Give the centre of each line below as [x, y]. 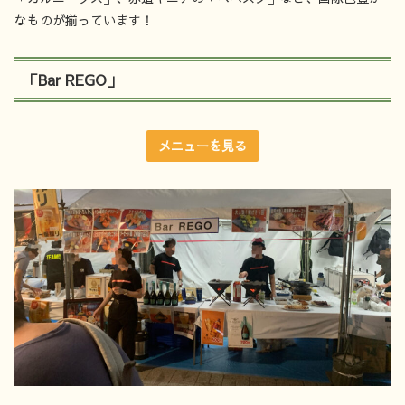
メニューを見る [202, 145]
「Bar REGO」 [72, 79]
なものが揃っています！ [84, 19]
